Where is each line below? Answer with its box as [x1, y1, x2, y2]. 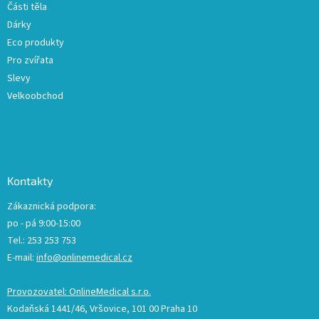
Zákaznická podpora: [7, 199, 96, 214]
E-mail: [7, 251, 36, 266]
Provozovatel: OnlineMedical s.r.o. [7, 285, 151, 300]
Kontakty [7, 174, 53, 188]
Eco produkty [7, 36, 64, 51]
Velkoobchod [7, 89, 63, 104]
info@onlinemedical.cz [36, 251, 132, 266]
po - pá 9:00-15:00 [7, 216, 80, 231]
